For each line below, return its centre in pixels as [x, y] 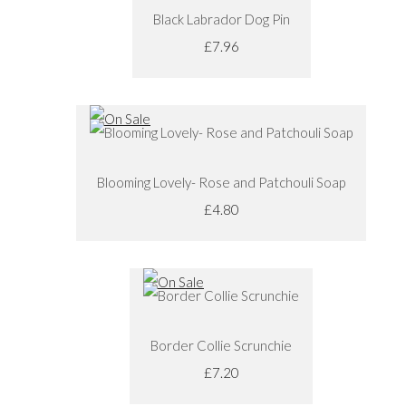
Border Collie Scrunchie [221, 345]
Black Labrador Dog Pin [221, 19]
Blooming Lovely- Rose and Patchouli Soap [221, 182]
